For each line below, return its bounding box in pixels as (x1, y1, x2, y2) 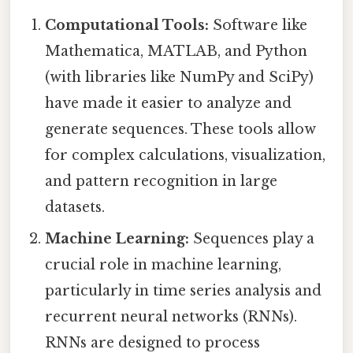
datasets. (45, 199, 106, 217)
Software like (209, 17, 308, 35)
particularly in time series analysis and (45, 282, 322, 300)
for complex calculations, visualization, (45, 147, 326, 165)
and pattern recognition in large (45, 173, 278, 191)
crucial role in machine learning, (45, 256, 282, 274)
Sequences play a (189, 230, 315, 248)
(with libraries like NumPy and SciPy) (45, 69, 314, 87)
